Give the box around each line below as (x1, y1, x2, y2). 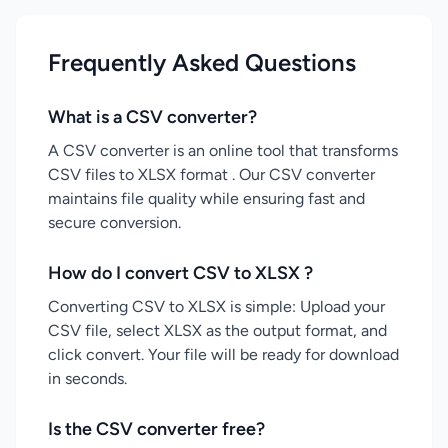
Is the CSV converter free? (48, 418, 265, 440)
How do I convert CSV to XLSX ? (48, 262, 313, 284)
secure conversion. (48, 213, 181, 232)
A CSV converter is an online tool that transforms (48, 141, 398, 160)
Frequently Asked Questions (48, 48, 356, 77)
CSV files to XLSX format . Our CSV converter (48, 165, 375, 184)
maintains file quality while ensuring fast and (48, 189, 365, 208)
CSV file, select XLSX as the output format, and (48, 321, 387, 340)
